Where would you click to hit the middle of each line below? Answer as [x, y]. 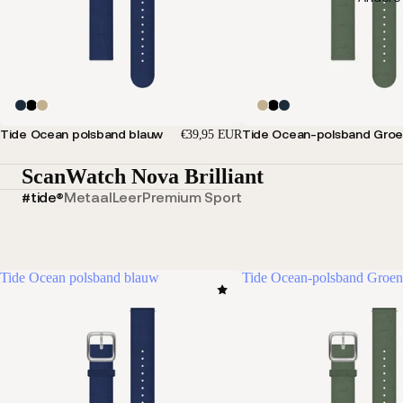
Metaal [88, 197]
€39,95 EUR [211, 134]
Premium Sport [192, 197]
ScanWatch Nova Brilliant [143, 176]
